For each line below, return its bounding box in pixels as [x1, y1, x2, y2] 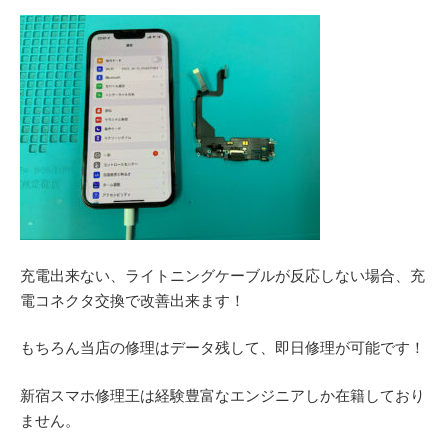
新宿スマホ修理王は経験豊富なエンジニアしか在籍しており [20, 386, 425, 404]
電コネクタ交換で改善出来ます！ [20, 291, 245, 309]
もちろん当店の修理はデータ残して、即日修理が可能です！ [20, 339, 425, 356]
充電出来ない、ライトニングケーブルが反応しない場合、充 [20, 266, 425, 284]
